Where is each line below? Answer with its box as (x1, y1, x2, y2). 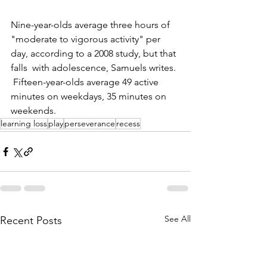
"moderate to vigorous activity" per (11, 33, 163, 45)
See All (164, 213, 191, 225)
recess (116, 118, 140, 129)
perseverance (64, 118, 115, 129)
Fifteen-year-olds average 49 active (11, 76, 161, 88)
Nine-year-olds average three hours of (11, 19, 172, 31)
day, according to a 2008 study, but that (11, 48, 178, 60)
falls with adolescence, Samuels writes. (11, 62, 178, 74)
